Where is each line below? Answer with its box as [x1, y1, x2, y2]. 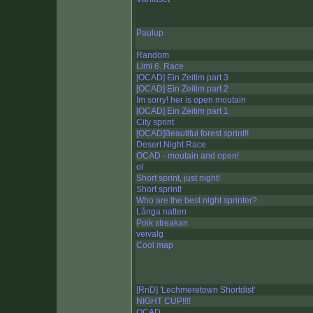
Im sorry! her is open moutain [136, 95, 246, 105]
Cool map [136, 240, 173, 251]
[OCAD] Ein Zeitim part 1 [136, 106, 228, 117]
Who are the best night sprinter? [136, 196, 257, 206]
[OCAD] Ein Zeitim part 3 [136, 73, 228, 83]
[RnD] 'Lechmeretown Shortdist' [136, 285, 255, 296]
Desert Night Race [136, 140, 206, 150]
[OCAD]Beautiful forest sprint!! [136, 129, 249, 139]
